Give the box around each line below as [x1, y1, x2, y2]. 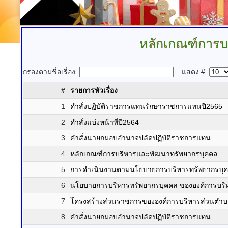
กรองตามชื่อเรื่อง [23, 68, 79, 76]
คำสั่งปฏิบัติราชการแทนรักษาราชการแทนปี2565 [70, 102, 222, 110]
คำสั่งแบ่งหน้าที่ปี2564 [70, 118, 139, 126]
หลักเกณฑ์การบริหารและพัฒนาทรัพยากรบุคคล [70, 150, 218, 158]
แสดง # [174, 68, 209, 76]
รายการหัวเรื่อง [70, 86, 118, 94]
